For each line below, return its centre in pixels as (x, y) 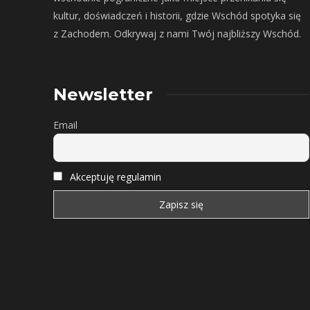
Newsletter (103, 94)
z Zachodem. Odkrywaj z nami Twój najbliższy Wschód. (177, 33)
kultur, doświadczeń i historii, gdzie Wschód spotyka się (177, 15)
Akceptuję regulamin (116, 177)
